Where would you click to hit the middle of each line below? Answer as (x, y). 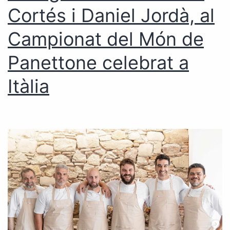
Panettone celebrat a (98, 62)
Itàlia (28, 86)
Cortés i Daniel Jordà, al (111, 15)
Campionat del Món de (106, 39)
